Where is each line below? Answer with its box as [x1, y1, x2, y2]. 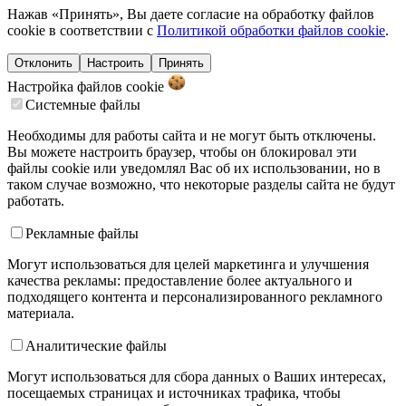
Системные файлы [25, 96, 140, 112]
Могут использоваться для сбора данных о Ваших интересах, [7, 368, 386, 384]
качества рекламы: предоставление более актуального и [7, 272, 353, 288]
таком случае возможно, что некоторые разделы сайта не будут [7, 176, 395, 192]
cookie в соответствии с [7, 22, 157, 38]
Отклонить [14, 55, 72, 70]
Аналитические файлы [25, 337, 167, 353]
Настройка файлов [7, 78, 126, 94]
